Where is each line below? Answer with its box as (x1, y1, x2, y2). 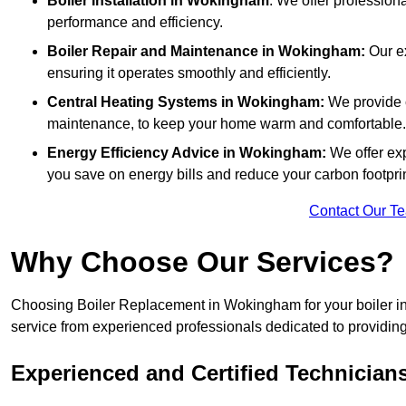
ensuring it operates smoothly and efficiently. (47, 65, 331, 82)
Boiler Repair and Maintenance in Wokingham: (47, 43, 365, 60)
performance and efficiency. (47, 14, 223, 31)
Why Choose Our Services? (11, 246, 394, 279)
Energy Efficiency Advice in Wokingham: (47, 145, 330, 161)
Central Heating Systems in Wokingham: (47, 94, 324, 111)
